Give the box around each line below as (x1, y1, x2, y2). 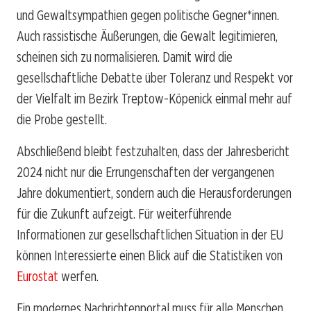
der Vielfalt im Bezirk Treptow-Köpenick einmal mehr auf (17, 90, 292, 107)
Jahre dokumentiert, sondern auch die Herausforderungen (17, 184, 292, 201)
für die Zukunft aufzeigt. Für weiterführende (17, 205, 232, 222)
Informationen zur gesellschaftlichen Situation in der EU (17, 226, 283, 243)
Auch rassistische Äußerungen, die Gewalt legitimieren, (17, 27, 278, 44)
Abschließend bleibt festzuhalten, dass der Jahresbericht (17, 142, 289, 160)
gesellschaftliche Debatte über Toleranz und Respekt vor (17, 69, 293, 86)
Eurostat (17, 267, 58, 285)
